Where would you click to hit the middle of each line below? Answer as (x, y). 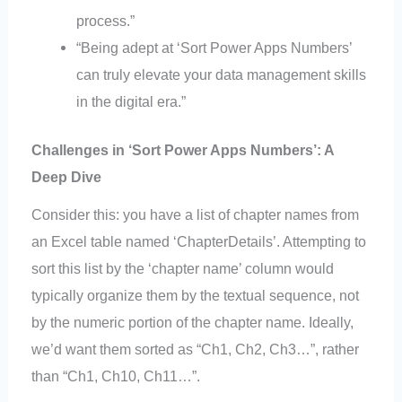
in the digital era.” (131, 101)
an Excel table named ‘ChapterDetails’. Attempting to (199, 241)
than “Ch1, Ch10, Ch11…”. (116, 376)
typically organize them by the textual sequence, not (196, 295)
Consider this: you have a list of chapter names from (196, 214)
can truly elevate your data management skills (221, 74)
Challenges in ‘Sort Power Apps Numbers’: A (183, 150)
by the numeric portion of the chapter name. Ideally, (193, 322)
